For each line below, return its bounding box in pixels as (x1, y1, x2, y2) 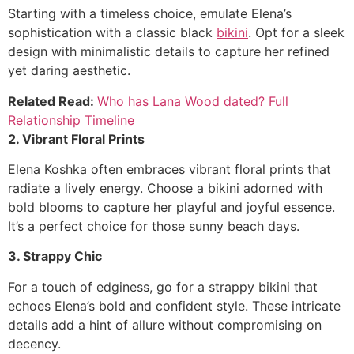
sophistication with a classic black (8, 24, 217, 41)
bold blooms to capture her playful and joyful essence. (8, 198, 335, 215)
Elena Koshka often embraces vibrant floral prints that (8, 160, 331, 177)
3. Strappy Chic (8, 248, 102, 265)
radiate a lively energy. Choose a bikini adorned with (8, 179, 322, 196)
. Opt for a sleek (248, 24, 345, 41)
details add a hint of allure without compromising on (8, 316, 322, 333)
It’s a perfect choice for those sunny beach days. (8, 217, 299, 234)
